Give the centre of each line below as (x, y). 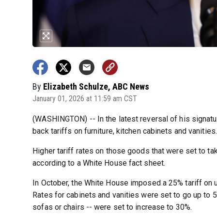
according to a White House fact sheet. (99, 163)
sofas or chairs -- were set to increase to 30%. (112, 207)
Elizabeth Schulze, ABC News (96, 87)
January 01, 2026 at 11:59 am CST (85, 99)
